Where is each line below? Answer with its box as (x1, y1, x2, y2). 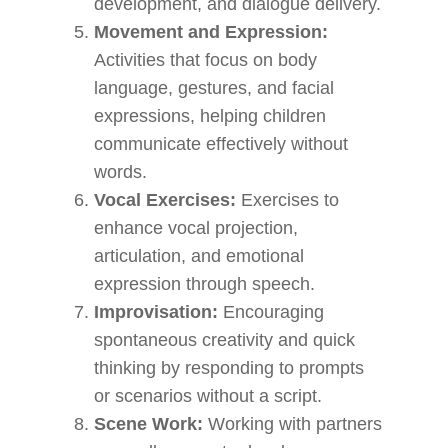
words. (94, 162, 148, 182)
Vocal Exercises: (94, 190, 237, 210)
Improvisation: (94, 302, 219, 322)
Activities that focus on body (94, 50, 318, 70)
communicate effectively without (94, 134, 349, 154)
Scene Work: (94, 414, 204, 434)
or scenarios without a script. (94, 386, 323, 406)
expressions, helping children (94, 106, 327, 126)
